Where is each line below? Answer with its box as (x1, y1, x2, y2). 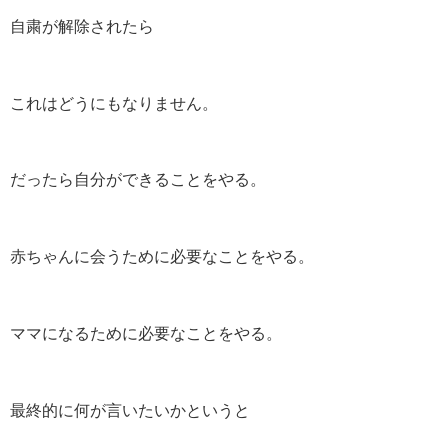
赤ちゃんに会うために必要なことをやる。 (10, 246, 314, 267)
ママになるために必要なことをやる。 (10, 323, 282, 343)
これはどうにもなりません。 (10, 92, 218, 113)
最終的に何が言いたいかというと (10, 399, 250, 420)
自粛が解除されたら (10, 15, 154, 36)
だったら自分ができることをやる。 (10, 169, 266, 190)
